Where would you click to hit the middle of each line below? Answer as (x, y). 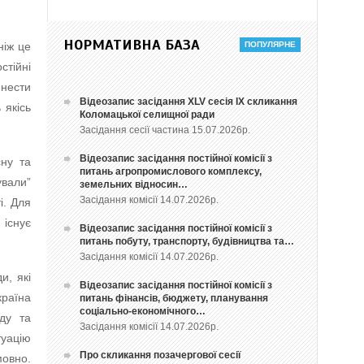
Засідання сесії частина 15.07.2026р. (168, 130)
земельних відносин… (134, 185)
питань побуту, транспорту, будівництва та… (187, 242)
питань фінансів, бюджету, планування (174, 299)
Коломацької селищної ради (147, 115)
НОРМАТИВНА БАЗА (132, 45)
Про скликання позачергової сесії (160, 355)
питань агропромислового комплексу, (171, 172)
